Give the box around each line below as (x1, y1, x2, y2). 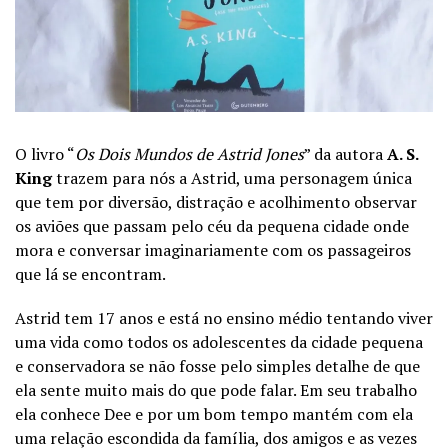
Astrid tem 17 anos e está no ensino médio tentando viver (15, 306, 433, 329)
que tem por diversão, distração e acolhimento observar (15, 190, 417, 213)
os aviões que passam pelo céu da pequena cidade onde (15, 214, 409, 237)
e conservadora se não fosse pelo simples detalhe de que (15, 354, 420, 377)
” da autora (304, 142, 387, 165)
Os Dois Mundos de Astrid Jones (75, 142, 304, 165)
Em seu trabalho (300, 378, 417, 401)
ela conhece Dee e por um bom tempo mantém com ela (15, 402, 413, 425)
